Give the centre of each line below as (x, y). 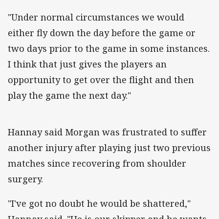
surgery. (25, 179)
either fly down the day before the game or (102, 33)
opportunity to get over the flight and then (101, 80)
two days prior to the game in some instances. (109, 49)
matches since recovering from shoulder (97, 164)
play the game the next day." (69, 96)
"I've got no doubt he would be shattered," (99, 204)
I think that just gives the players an (87, 64)
